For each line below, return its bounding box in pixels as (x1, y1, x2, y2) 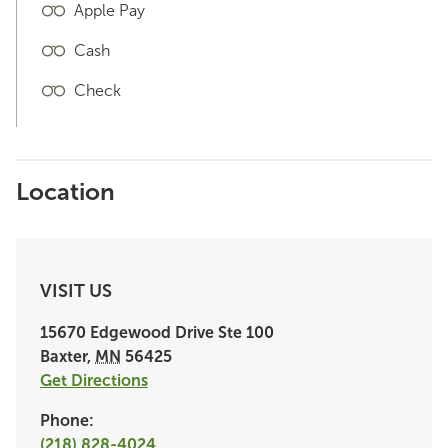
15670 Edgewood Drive (40, 323, 214, 342)
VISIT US (40, 280, 112, 302)
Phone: (40, 411, 94, 430)
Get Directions (40, 371, 148, 390)
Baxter (40, 347, 87, 366)
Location (16, 177, 115, 206)
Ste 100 (214, 323, 274, 342)
